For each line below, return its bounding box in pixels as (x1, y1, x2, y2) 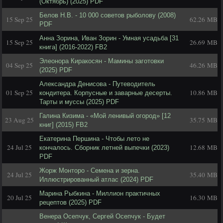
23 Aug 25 (5, 115, 34, 124)
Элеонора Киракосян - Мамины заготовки (39, 57, 164, 65)
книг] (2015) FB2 (39, 121, 88, 128)
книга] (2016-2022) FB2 (39, 43, 107, 51)
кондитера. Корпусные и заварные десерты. (39, 89, 172, 97)
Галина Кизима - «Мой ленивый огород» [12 (39, 112, 171, 119)
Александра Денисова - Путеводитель (39, 80, 155, 88)
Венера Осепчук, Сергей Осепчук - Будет (39, 213, 165, 220)
